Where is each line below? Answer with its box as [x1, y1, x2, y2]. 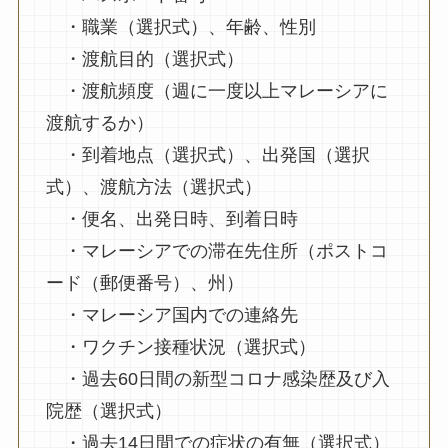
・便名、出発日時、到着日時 [45, 208, 298, 229]
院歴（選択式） [45, 400, 172, 421]
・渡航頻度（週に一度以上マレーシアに [45, 80, 388, 101]
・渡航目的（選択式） [45, 48, 244, 69]
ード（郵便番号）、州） [45, 272, 244, 293]
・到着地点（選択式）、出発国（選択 [45, 144, 370, 165]
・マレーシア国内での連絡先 [45, 304, 298, 325]
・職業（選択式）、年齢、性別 [45, 16, 316, 37]
